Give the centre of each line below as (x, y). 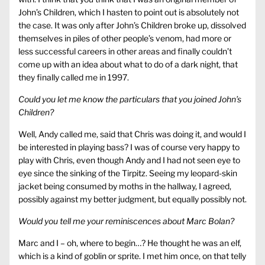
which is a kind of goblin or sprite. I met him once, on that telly (132, 256)
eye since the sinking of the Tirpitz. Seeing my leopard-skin (128, 173)
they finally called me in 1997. (74, 77)
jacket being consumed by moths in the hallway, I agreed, (125, 186)
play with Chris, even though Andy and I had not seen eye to (129, 160)
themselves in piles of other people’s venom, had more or (125, 38)
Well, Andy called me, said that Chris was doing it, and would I (132, 134)
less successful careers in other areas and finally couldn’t (125, 51)
